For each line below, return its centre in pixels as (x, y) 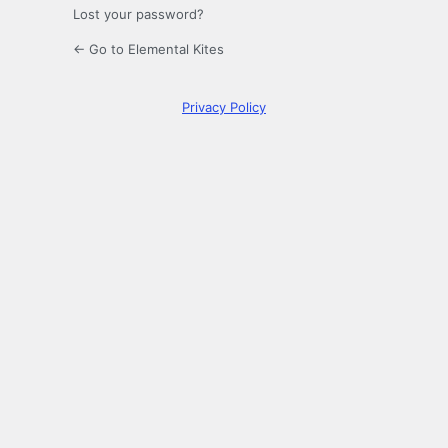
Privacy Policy (224, 107)
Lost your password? (138, 14)
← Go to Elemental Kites (148, 49)
